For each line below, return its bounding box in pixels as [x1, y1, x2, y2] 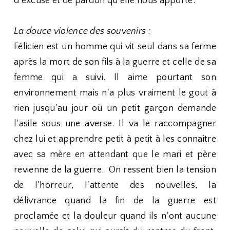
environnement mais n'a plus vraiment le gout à [14, 88, 216, 98]
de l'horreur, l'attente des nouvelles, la [14, 180, 216, 190]
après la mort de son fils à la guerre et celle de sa [14, 57, 216, 67]
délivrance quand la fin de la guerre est [14, 196, 216, 206]
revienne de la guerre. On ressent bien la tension [14, 165, 216, 175]
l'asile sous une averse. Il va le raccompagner [14, 119, 216, 129]
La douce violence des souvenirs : [14, 26, 150, 36]
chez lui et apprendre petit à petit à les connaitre [14, 134, 216, 144]
